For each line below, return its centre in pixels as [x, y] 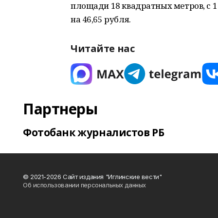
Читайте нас [103, 48]
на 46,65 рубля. [101, 19]
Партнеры [60, 109]
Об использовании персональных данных [84, 185]
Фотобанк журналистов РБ [94, 132]
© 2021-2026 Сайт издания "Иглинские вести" [92, 177]
